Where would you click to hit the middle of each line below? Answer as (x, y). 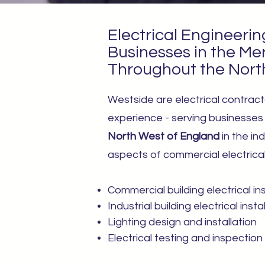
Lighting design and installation (182, 222)
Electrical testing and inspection (185, 238)
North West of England (164, 136)
